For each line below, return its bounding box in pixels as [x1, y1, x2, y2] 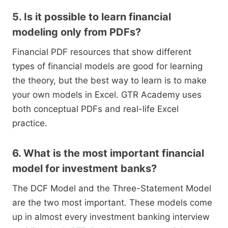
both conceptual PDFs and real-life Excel [12, 104, 179, 115]
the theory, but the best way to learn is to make [12, 75, 207, 86]
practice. [12, 118, 47, 129]
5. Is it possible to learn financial [12, 11, 171, 23]
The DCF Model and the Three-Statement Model [12, 183, 211, 194]
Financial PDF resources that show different [12, 47, 191, 58]
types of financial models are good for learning [12, 61, 203, 72]
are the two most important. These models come [12, 197, 212, 208]
